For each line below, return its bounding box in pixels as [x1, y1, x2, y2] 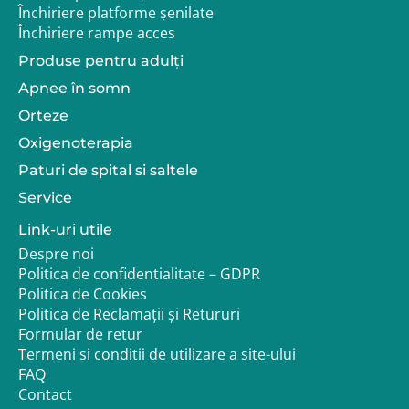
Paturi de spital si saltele [18, 162, 198, 180]
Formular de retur [18, 324, 142, 345]
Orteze [18, 107, 68, 125]
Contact [18, 384, 72, 405]
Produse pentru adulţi [18, 52, 184, 70]
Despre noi [18, 244, 94, 265]
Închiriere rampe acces [18, 23, 175, 44]
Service [18, 189, 72, 207]
